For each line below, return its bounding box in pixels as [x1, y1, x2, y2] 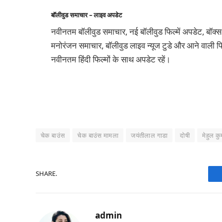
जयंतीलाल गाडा [131, 130, 168, 140]
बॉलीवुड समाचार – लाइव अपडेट [51, 11, 122, 20]
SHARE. [36, 169, 57, 178]
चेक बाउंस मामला [77, 130, 119, 140]
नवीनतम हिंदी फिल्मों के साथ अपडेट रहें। [51, 53, 170, 65]
